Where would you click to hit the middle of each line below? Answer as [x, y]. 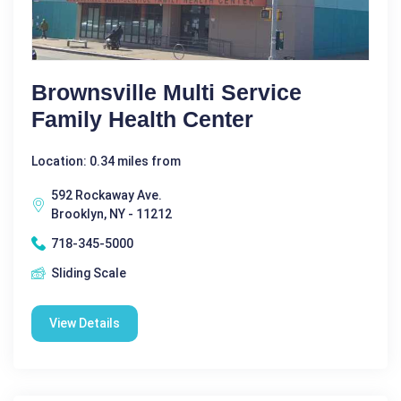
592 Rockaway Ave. [107, 195]
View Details [85, 323]
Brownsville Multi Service [166, 92]
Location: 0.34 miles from [106, 161]
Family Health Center [142, 119]
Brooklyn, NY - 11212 [111, 213]
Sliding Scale [89, 273]
